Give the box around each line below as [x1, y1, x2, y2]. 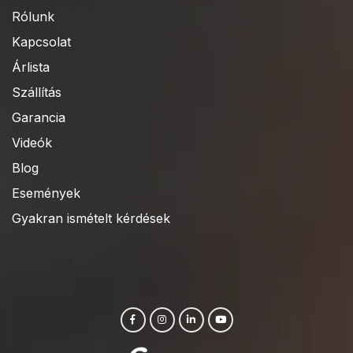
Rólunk [12, 8, 54, 24]
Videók [12, 134, 52, 150]
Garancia [12, 109, 65, 125]
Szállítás [12, 84, 61, 100]
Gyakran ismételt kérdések [12, 210, 170, 226]
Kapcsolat [12, 33, 71, 50]
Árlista [12, 58, 50, 75]
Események [12, 184, 80, 201]
